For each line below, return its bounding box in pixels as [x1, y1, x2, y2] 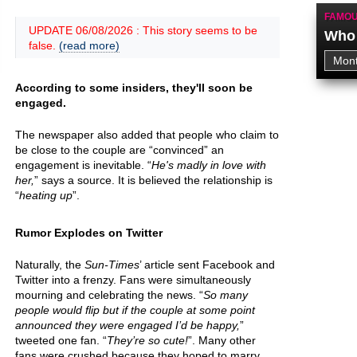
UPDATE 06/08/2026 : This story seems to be [29, 24, 257, 37]
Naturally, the [15, 258, 84, 271]
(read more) [59, 39, 120, 52]
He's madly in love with [151, 159, 266, 171]
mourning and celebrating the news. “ [15, 288, 203, 301]
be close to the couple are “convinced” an [15, 143, 224, 156]
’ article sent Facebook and [139, 258, 275, 271]
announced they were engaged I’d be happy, [15, 319, 240, 331]
